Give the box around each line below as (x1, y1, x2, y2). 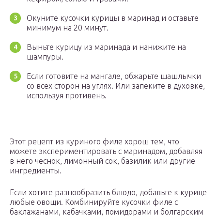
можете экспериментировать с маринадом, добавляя (10, 147, 202, 156)
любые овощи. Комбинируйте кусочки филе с (10, 198, 178, 207)
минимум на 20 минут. (27, 23, 108, 32)
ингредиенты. (10, 166, 62, 175)
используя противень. (27, 91, 107, 100)
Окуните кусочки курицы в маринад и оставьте (27, 14, 199, 23)
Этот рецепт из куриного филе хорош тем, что (10, 137, 179, 146)
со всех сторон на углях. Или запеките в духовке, (27, 81, 205, 91)
